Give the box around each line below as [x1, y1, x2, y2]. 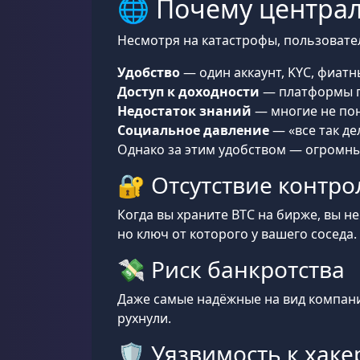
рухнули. [117, 309, 171, 327]
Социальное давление [117, 121, 269, 139]
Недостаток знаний [117, 102, 252, 120]
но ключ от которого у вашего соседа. [117, 225, 357, 243]
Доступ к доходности [117, 83, 260, 100]
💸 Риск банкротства [117, 254, 345, 284]
